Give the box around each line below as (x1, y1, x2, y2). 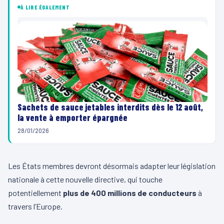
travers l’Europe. (8, 201, 62, 211)
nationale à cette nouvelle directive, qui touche (8, 174, 162, 184)
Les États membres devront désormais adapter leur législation (8, 160, 215, 170)
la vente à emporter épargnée (17, 111, 127, 123)
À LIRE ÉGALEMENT (20, 3, 70, 10)
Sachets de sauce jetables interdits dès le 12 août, (17, 101, 203, 112)
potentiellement (8, 187, 63, 197)
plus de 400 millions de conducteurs (63, 187, 196, 197)
